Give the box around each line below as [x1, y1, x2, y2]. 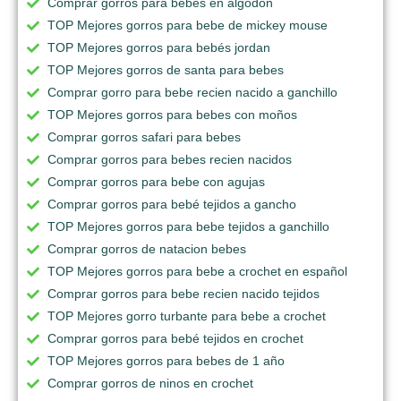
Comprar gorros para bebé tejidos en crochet [47, 331, 303, 346]
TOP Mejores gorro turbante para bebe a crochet [47, 309, 326, 324]
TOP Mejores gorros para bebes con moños [47, 107, 297, 123]
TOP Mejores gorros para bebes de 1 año [47, 354, 285, 369]
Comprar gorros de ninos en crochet [47, 376, 253, 391]
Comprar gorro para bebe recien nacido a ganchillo [47, 85, 337, 100]
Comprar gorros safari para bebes [47, 130, 241, 145]
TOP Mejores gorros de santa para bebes [47, 63, 284, 78]
